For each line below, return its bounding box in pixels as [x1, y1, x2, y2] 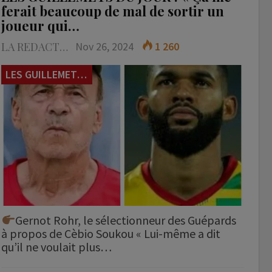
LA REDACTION [59, 39, 69, 55]
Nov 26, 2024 [75, 39, 134, 54]
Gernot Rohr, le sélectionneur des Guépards [15, 212, 237, 228]
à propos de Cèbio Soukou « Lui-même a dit [1, 225, 221, 241]
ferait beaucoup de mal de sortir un [1, 2, 225, 21]
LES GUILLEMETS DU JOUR [76, 67, 87, 82]
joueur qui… [1, 16, 80, 35]
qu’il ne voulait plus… [1, 239, 112, 254]
